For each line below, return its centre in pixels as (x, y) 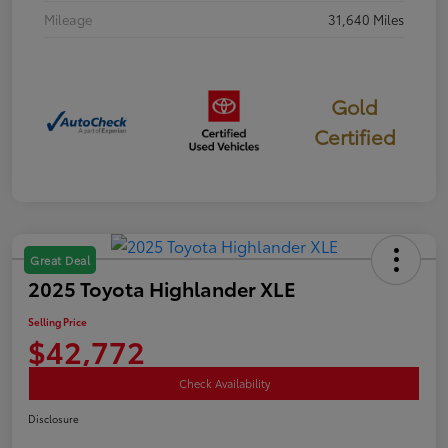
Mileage (68, 18)
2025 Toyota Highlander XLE (162, 288)
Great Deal (60, 260)
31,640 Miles (366, 18)
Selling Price (57, 322)
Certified (354, 135)
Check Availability (224, 383)
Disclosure (53, 419)
